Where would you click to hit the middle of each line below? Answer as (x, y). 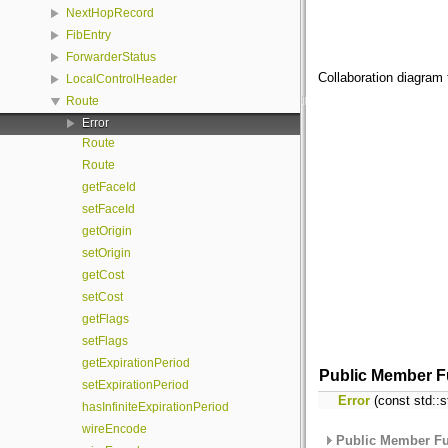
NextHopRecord (110, 13)
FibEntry (88, 35)
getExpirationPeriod (136, 363)
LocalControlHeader (121, 79)
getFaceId (109, 187)
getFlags (105, 319)
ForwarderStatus (111, 57)
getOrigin (107, 231)
